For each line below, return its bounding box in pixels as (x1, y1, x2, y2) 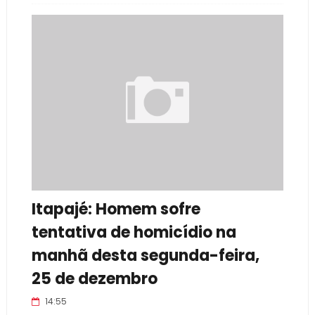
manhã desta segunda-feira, (31, 245, 259, 266)
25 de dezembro (31, 268, 157, 290)
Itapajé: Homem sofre (31, 198, 200, 220)
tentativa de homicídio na (31, 221, 236, 243)
